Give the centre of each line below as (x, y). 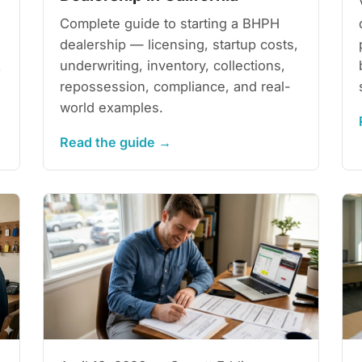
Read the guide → (116, 142)
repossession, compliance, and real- (176, 86)
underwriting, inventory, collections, (173, 65)
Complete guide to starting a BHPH (170, 23)
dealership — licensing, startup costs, (179, 44)
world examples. (112, 107)
